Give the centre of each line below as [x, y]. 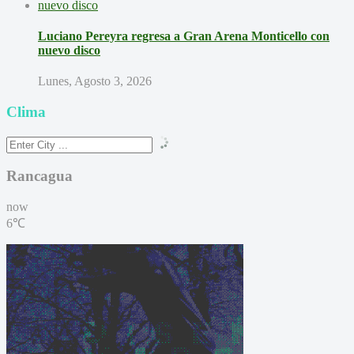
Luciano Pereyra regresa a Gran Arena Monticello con [184, 36]
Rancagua [40, 176]
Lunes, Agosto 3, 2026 [95, 81]
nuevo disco [69, 51]
